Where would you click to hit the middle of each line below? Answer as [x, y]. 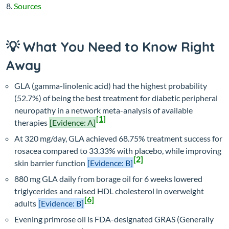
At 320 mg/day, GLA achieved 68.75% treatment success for [118, 139]
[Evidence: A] [73, 123]
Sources [28, 6]
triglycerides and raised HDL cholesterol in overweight [109, 191]
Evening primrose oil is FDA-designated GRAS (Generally [114, 219]
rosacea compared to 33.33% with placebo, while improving [118, 151]
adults [26, 203]
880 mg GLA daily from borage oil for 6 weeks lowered [108, 179]
